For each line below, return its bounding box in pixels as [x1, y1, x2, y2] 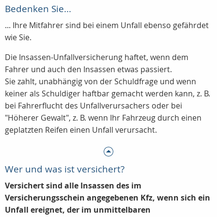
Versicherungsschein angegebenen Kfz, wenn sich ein [5, 192, 210, 203]
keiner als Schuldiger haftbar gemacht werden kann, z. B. [5, 88, 210, 99]
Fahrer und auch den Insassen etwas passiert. [5, 64, 172, 75]
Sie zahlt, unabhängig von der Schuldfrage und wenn [5, 76, 196, 87]
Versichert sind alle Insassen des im [5, 180, 141, 191]
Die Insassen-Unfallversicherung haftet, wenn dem [5, 52, 188, 63]
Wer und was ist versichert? [5, 163, 124, 176]
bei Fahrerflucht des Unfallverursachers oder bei [5, 100, 182, 111]
